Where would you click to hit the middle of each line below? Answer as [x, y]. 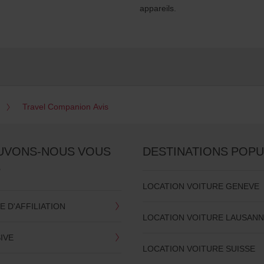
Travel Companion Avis [65, 107]
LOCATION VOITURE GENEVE [201, 186]
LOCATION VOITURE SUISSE [199, 249]
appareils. [158, 8]
